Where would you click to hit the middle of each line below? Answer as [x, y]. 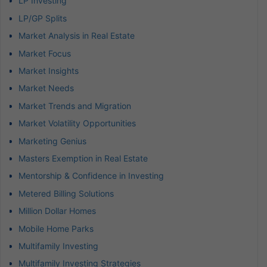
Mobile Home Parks [56, 228]
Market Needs [46, 88]
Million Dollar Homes [57, 211]
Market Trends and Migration [75, 105]
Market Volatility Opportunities [77, 123]
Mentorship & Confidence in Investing [91, 176]
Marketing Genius [52, 141]
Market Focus [45, 53]
